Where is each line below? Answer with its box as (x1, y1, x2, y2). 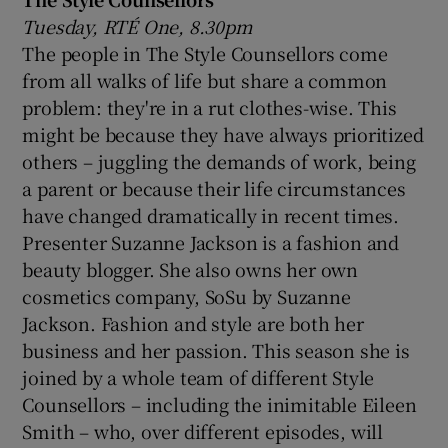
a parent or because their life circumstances (22, 174, 406, 201)
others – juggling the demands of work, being (22, 147, 416, 174)
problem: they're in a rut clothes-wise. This (22, 93, 397, 120)
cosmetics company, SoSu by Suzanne (22, 282, 351, 309)
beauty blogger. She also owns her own (22, 255, 359, 282)
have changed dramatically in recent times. (22, 201, 400, 228)
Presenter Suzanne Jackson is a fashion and (22, 228, 400, 255)
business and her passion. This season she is (22, 336, 410, 363)
